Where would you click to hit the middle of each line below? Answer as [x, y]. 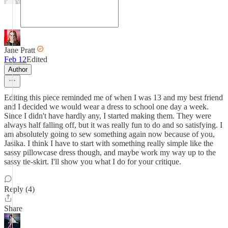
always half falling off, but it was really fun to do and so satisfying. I [113, 125]
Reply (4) [19, 189]
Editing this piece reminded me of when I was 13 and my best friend [113, 97]
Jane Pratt [20, 50]
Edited [37, 59]
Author [18, 69]
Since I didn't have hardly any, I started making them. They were [108, 116]
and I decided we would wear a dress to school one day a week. [106, 107]
